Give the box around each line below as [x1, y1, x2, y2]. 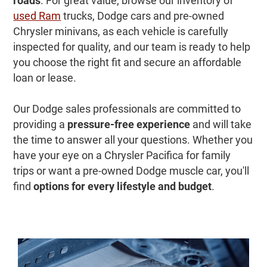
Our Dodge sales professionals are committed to [13, 103, 241, 116]
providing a [13, 118, 68, 131]
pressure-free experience [67, 118, 191, 131]
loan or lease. [13, 72, 77, 85]
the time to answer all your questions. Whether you [13, 133, 253, 147]
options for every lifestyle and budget [33, 180, 212, 193]
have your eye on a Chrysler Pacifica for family [13, 149, 231, 162]
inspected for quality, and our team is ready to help [13, 41, 251, 54]
